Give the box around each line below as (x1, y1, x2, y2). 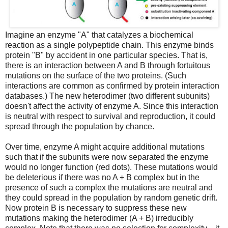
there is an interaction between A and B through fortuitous (5, 61, 210, 70)
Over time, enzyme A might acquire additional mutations (5, 142, 205, 151)
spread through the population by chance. (5, 122, 154, 131)
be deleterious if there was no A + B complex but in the (5, 173, 199, 182)
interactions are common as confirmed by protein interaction (5, 81, 219, 90)
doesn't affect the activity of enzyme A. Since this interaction (5, 101, 218, 110)
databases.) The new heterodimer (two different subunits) (5, 91, 210, 100)
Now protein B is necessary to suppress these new (5, 203, 187, 212)
